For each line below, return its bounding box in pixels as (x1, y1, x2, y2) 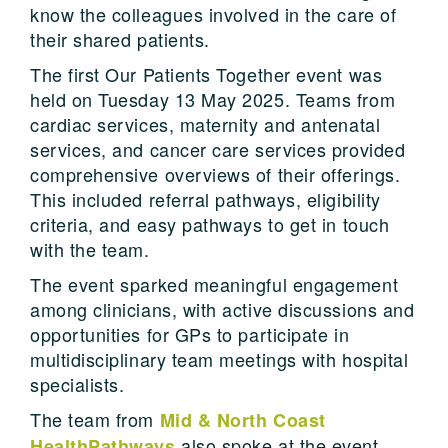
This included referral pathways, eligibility (30, 185, 381, 212)
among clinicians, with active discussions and (30, 295, 415, 322)
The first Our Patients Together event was (30, 60, 383, 87)
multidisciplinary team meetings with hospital (30, 345, 409, 372)
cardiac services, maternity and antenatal (30, 110, 381, 137)
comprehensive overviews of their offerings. (30, 160, 401, 187)
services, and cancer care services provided (30, 135, 406, 162)
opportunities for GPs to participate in (30, 320, 350, 347)
